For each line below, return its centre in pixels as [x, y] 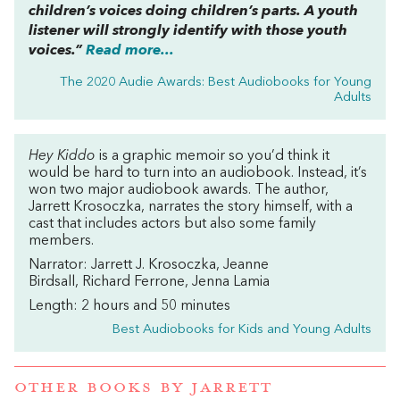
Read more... [130, 50]
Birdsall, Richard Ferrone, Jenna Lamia [149, 282]
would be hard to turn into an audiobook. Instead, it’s [198, 173]
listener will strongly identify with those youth [188, 31]
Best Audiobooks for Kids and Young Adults [242, 329]
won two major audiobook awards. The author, [179, 190]
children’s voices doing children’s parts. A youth [193, 11]
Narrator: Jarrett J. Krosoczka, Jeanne [149, 265]
